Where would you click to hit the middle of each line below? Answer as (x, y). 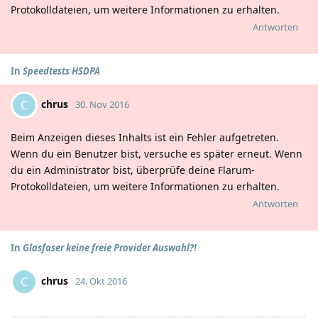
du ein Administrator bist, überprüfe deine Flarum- (133, 170)
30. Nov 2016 (102, 104)
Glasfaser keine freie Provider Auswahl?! (110, 248)
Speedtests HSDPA (61, 71)
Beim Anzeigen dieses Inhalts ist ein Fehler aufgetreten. (145, 137)
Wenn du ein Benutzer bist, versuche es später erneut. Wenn (157, 154)
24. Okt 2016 (101, 281)
